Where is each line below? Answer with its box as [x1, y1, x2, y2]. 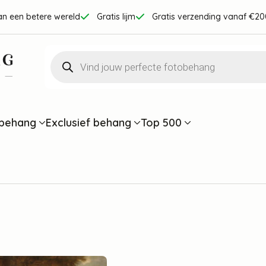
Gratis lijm [97, 11, 135, 23]
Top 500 [141, 115, 182, 129]
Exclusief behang [46, 115, 131, 129]
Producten [49, 50, 101, 64]
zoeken [49, 63, 85, 77]
